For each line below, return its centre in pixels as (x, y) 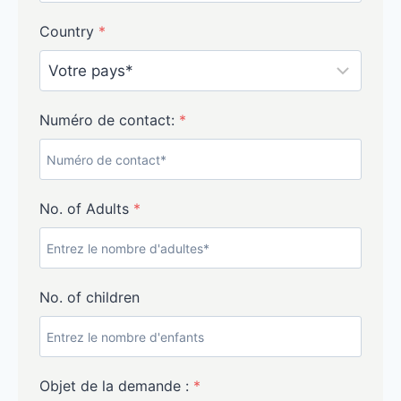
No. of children (90, 297)
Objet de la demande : (116, 386)
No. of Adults (86, 209)
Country (69, 31)
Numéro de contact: (109, 120)
